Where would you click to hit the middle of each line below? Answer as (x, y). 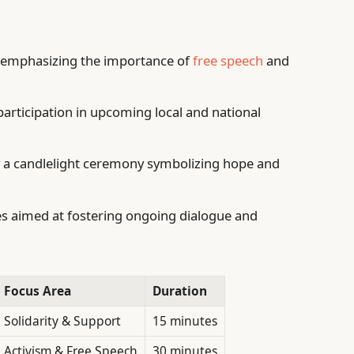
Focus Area (37, 291)
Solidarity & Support (62, 321)
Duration (179, 291)
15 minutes (185, 321)
